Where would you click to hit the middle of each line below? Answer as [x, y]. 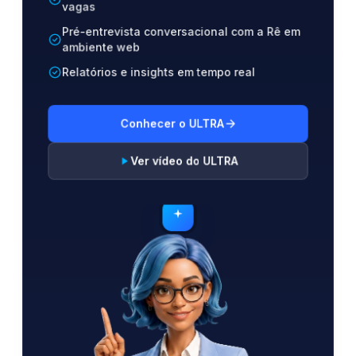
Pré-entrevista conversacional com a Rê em [181, 31]
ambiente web [101, 47]
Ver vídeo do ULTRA [184, 161]
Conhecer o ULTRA [172, 123]
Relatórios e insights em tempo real [159, 72]
